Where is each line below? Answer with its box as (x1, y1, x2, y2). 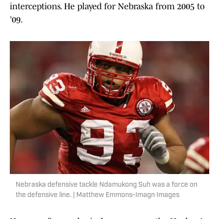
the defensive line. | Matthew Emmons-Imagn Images (16, 192, 179, 199)
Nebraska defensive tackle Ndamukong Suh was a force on (16, 181, 197, 189)
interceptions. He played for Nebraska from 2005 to (10, 1, 205, 12)
